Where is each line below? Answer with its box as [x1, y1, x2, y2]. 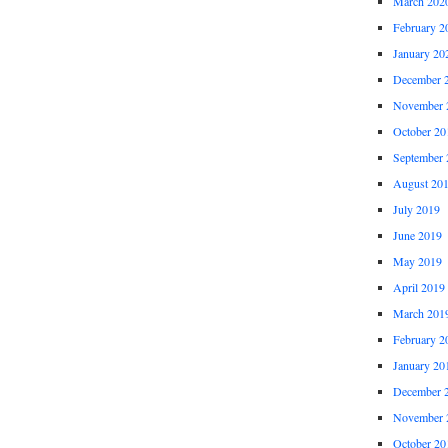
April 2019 [392, 279, 445, 296]
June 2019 [392, 227, 442, 244]
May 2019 [392, 253, 442, 270]
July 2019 [392, 201, 440, 218]
